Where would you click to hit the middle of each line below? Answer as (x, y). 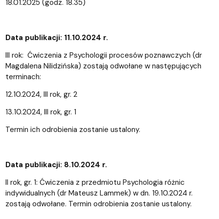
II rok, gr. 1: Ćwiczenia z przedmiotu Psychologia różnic (95, 182)
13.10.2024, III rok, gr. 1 (42, 112)
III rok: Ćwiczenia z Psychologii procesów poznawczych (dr (103, 55)
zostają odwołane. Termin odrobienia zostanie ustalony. (98, 204)
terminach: (23, 77)
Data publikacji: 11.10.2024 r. (56, 37)
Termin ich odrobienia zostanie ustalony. (73, 129)
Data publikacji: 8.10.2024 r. (56, 164)
